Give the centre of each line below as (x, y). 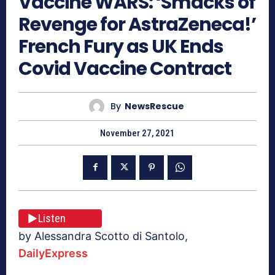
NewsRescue (154, 107)
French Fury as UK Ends (121, 46)
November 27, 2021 (137, 133)
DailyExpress (53, 253)
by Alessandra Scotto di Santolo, (103, 236)
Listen (52, 219)
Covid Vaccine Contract (125, 68)
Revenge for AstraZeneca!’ (137, 24)
